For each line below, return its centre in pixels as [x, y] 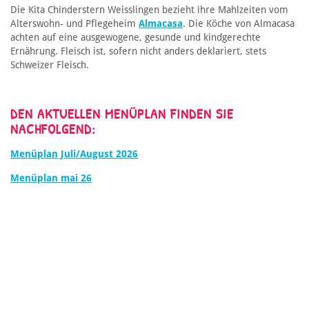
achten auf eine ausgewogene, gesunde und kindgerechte [136, 38]
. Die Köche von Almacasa [239, 24]
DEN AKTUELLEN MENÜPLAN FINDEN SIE [122, 114]
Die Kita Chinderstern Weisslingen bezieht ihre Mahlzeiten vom [149, 10]
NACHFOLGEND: [53, 129]
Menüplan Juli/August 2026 [74, 154]
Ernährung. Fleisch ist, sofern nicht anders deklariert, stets [138, 51]
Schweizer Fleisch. [50, 65]
